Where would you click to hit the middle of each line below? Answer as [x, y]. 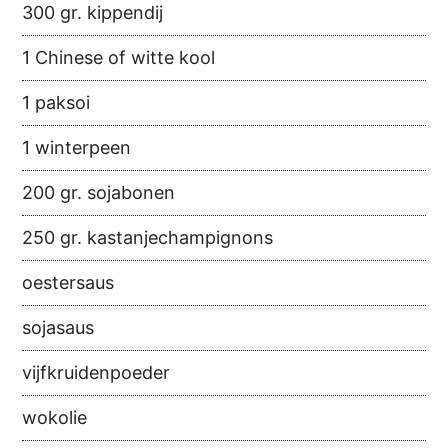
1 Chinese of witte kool [119, 58]
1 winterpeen [77, 148]
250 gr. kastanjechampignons [148, 238]
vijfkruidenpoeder [96, 373]
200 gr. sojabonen [99, 193]
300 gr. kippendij [93, 13]
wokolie [55, 418]
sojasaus [58, 328]
